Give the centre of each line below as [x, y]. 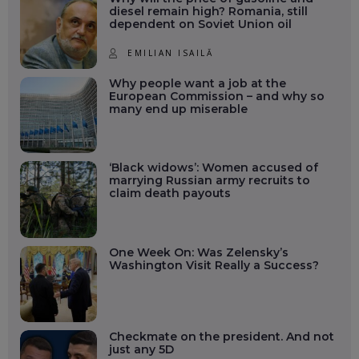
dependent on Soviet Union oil [200, 24]
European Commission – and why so [216, 96]
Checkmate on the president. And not [221, 337]
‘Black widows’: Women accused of [213, 168]
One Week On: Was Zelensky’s [198, 252]
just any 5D [141, 350]
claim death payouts [169, 194]
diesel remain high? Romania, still [208, 12]
